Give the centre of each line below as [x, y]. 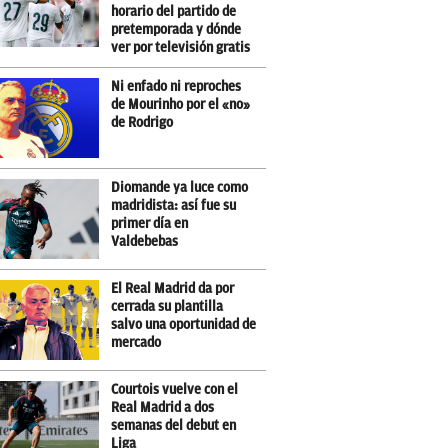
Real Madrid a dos [162, 407]
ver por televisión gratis [180, 47]
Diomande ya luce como [179, 187]
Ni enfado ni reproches [176, 86]
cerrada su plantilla [167, 306]
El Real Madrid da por [172, 288]
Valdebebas [144, 241]
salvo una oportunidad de [183, 324]
